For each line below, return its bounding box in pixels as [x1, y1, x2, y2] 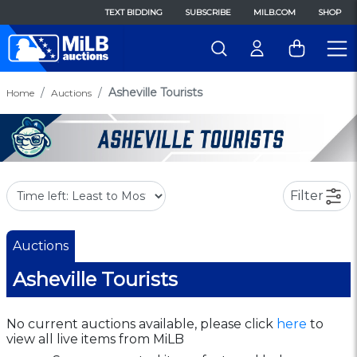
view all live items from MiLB [6, 331, 184, 347]
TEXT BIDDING [105, 7, 163, 18]
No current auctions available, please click [6, 316, 277, 331]
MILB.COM [253, 7, 296, 18]
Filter [290, 187, 324, 203]
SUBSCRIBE [185, 7, 231, 18]
